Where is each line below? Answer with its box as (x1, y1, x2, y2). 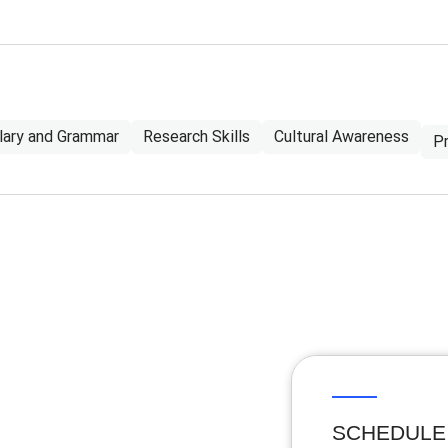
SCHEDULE (332, 420, 446, 444)
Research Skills (143, 126, 250, 146)
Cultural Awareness (274, 126, 409, 146)
